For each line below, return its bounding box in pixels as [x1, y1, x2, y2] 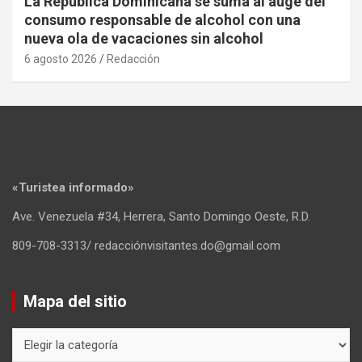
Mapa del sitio [23, 292, 127, 312]
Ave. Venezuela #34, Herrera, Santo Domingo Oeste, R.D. [12, 209, 310, 225]
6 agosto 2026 [24, 53, 97, 66]
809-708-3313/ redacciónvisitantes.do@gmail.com [12, 238, 280, 254]
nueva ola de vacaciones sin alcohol [24, 30, 263, 48]
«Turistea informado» [12, 180, 134, 196]
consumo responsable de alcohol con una [24, 11, 301, 29]
